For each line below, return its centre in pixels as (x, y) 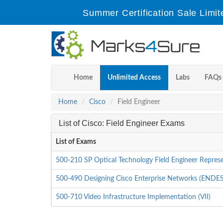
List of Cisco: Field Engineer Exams (122, 123)
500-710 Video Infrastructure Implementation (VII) (133, 197)
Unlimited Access (134, 78)
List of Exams (76, 142)
